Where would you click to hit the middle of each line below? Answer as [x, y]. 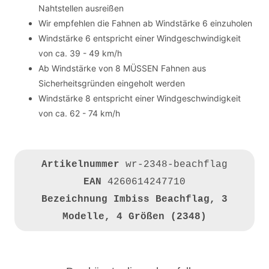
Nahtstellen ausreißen [81, 8]
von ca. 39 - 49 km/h [80, 53]
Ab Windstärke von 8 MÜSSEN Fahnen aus [122, 68]
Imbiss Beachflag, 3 [171, 199]
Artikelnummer [83, 165]
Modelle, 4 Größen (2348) [134, 217]
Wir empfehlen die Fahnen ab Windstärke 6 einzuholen [145, 23]
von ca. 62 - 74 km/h [79, 113]
